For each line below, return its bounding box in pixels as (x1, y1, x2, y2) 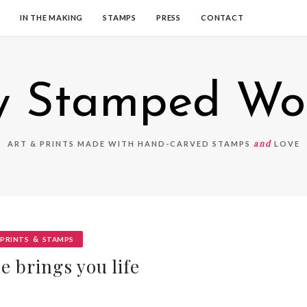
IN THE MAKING (19, 13, 84, 22)
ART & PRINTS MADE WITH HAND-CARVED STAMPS (7, 139, 254, 148)
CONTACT (201, 13, 244, 22)
